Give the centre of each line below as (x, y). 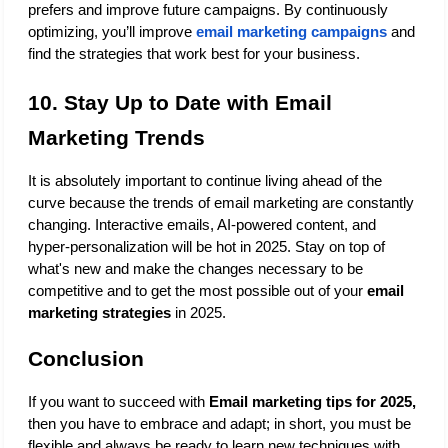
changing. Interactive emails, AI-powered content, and (202, 224)
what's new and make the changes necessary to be (195, 268)
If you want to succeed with (118, 401)
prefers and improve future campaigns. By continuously (208, 10)
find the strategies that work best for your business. (194, 54)
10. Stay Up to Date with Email (180, 102)
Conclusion (86, 358)
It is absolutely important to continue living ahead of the (205, 180)
